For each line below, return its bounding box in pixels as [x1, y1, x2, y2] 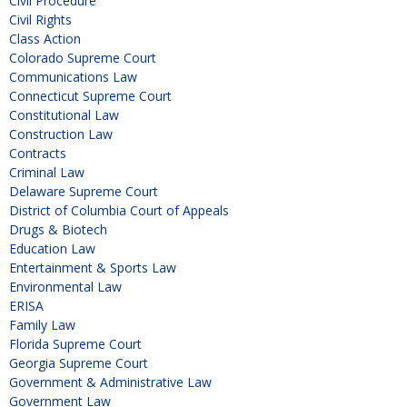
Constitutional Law [9, 106, 119, 124]
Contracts [9, 144, 66, 163]
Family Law [9, 316, 75, 334]
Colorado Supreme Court [9, 49, 156, 67]
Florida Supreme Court [9, 335, 142, 353]
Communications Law [9, 68, 137, 86]
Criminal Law [9, 164, 84, 182]
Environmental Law [9, 278, 122, 296]
